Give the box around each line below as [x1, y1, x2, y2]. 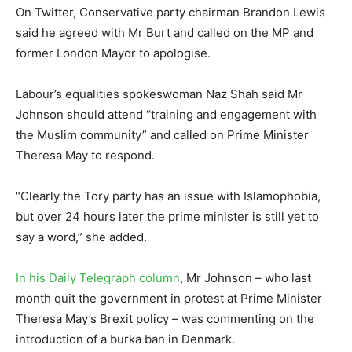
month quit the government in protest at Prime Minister [16, 290, 322, 306]
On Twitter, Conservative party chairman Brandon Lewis [16, 4, 325, 20]
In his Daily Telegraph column [16, 269, 180, 285]
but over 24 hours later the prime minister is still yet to [16, 208, 319, 224]
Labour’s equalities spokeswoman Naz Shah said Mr [16, 86, 302, 101]
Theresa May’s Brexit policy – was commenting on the [16, 310, 314, 326]
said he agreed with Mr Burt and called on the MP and [16, 24, 313, 40]
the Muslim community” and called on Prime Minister [16, 126, 309, 142]
